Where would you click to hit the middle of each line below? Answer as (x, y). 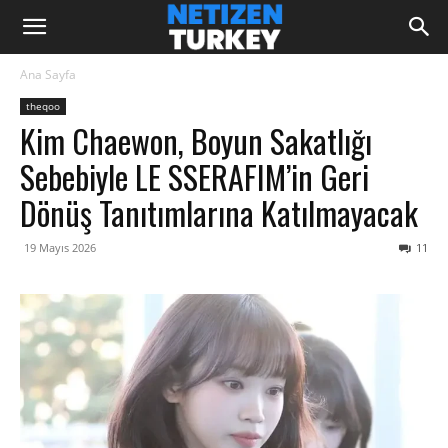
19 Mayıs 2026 (60, 247)
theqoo (43, 106)
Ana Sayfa (48, 74)
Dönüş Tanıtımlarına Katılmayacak (219, 212)
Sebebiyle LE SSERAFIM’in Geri (194, 176)
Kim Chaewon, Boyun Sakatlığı (196, 140)
